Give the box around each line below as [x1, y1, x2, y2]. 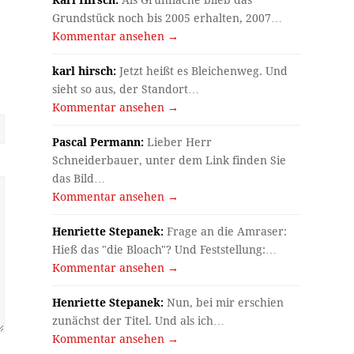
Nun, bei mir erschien [164, 296, 284, 310]
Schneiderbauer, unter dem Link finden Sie [52, 154, 287, 168]
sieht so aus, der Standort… [52, 83, 200, 96]
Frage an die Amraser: [164, 225, 288, 239]
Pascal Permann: [52, 136, 145, 149]
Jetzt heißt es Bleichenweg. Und [116, 65, 288, 78]
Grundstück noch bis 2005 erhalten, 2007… [52, 12, 283, 25]
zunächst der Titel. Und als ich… [52, 314, 225, 328]
